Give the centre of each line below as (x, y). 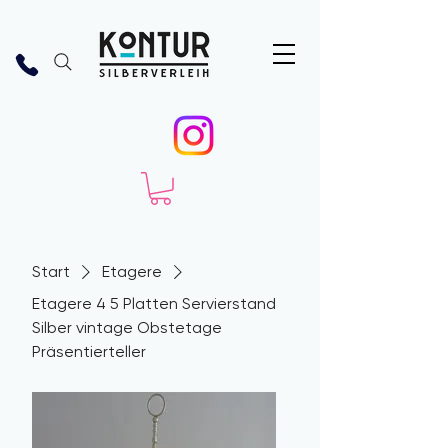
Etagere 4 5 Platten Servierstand (154, 303)
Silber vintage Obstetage (127, 327)
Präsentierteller (89, 351)
